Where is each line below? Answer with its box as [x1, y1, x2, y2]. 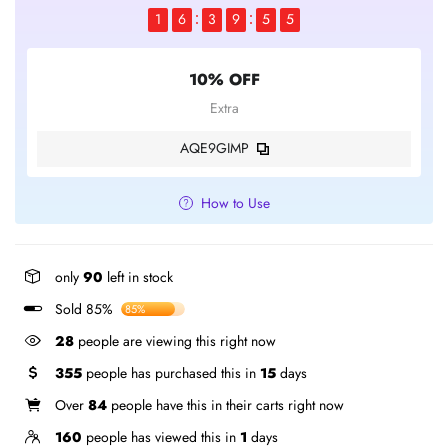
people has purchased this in [82, 362, 260, 383]
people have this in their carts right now [107, 394, 344, 415]
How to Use [200, 192, 270, 213]
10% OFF [188, 67, 260, 91]
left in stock [103, 266, 173, 287]
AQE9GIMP [179, 138, 249, 158]
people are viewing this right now [73, 330, 275, 351]
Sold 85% [55, 298, 113, 319]
